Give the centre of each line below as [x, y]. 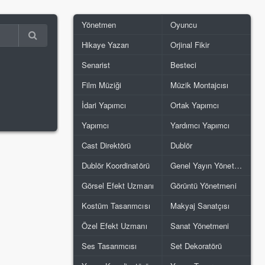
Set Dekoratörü [196, 246]
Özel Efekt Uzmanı [114, 226]
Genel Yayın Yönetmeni [238, 165]
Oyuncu [184, 25]
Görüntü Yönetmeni [203, 185]
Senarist [96, 65]
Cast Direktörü [106, 145]
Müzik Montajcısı [200, 85]
